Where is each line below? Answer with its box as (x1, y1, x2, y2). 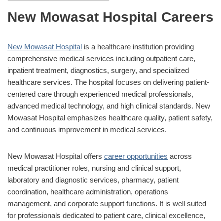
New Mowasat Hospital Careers (7, 9, 214, 25)
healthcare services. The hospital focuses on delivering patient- (7, 77, 209, 86)
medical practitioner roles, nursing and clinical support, (7, 163, 181, 172)
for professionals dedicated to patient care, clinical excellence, (7, 211, 205, 220)
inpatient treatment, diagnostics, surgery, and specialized (7, 66, 189, 74)
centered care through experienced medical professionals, (7, 89, 193, 98)
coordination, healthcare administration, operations (7, 187, 168, 196)
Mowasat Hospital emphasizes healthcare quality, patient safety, (7, 113, 213, 122)
